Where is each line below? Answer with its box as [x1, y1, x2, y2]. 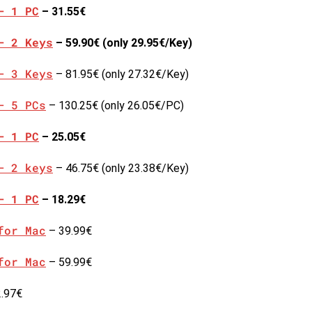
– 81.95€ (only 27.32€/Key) [53, 67, 189, 81]
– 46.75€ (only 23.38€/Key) [53, 161, 189, 175]
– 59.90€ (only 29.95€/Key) [53, 36, 192, 49]
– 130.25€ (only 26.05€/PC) [46, 98, 184, 112]
